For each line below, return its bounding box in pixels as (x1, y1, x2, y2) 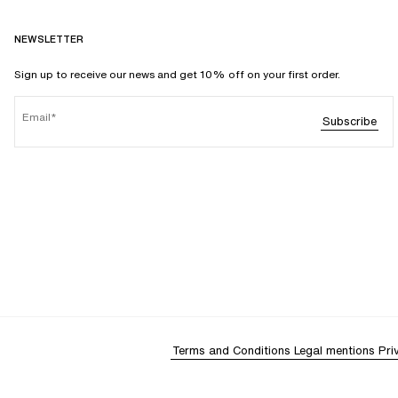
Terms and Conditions (172, 342, 291, 360)
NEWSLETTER (14, 32, 84, 47)
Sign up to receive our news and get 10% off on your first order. (14, 67, 340, 83)
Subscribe (322, 113, 377, 131)
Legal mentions (294, 342, 375, 360)
